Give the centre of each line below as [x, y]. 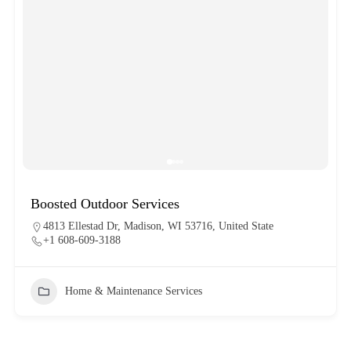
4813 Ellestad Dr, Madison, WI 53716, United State [158, 226]
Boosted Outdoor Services [105, 203]
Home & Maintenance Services [133, 291]
